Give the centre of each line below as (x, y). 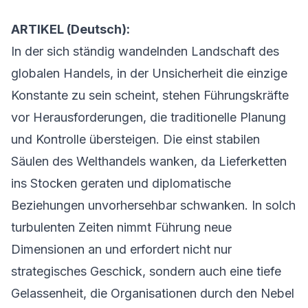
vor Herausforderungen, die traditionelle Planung (148, 117)
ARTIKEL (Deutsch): (70, 29)
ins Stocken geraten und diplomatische (121, 183)
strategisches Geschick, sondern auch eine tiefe (146, 271)
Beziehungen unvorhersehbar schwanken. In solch (153, 205)
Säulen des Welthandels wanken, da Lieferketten (149, 161)
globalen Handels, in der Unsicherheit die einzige (149, 73)
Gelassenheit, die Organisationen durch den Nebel (153, 293)
